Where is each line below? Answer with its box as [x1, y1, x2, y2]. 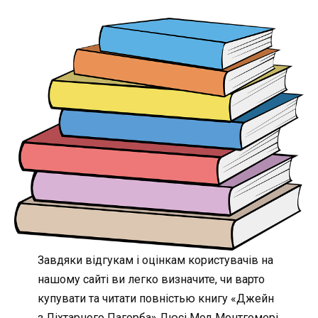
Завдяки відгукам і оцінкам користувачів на [37, 253, 273, 268]
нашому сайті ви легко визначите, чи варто [37, 273, 265, 287]
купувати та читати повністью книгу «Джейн [37, 292, 274, 306]
